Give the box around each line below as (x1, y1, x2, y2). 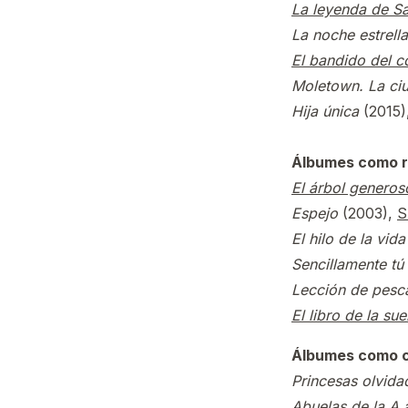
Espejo (291, 204, 338, 222)
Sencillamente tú (291, 255, 403, 273)
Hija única (291, 102, 359, 120)
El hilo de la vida (291, 229, 405, 248)
